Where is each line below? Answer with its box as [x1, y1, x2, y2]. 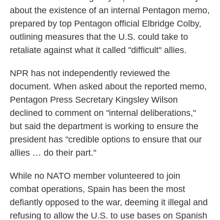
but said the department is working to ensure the [10, 121, 198, 131]
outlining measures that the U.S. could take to [10, 32, 188, 42]
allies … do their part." [10, 148, 96, 158]
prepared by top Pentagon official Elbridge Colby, [10, 19, 201, 28]
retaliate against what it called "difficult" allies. [10, 45, 187, 55]
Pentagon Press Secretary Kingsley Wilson [10, 95, 178, 105]
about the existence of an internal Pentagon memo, [10, 5, 210, 15]
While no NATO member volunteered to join [10, 171, 180, 181]
